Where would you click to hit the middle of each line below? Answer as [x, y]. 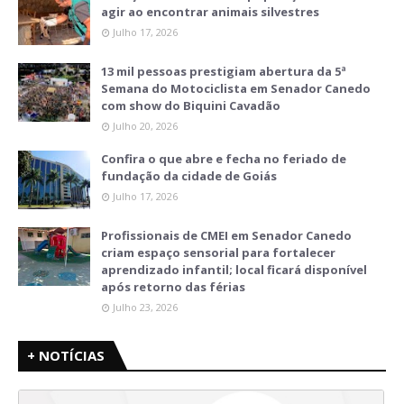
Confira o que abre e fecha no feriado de [224, 159]
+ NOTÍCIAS [66, 356]
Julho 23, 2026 [145, 308]
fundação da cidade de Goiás [189, 176]
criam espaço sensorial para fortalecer [218, 253]
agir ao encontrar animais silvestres [210, 12]
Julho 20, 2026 [145, 126]
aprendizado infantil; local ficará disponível [234, 270]
